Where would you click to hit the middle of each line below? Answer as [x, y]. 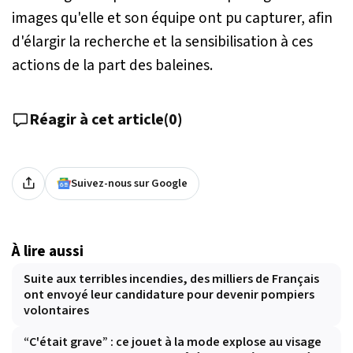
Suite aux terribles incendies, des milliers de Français [171, 279]
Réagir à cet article [97, 119]
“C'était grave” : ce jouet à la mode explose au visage [173, 342]
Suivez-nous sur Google [129, 183]
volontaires [56, 310]
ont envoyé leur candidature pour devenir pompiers [169, 294]
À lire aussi [48, 251]
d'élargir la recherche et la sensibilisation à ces [162, 41]
